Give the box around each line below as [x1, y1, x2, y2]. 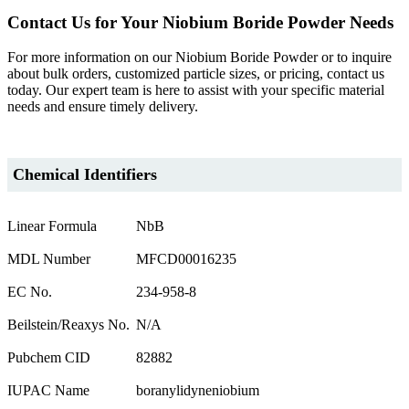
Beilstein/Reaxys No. [7, 317, 130, 333]
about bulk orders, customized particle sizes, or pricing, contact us [7, 66, 384, 82]
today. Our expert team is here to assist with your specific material [7, 82, 384, 99]
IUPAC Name [7, 383, 89, 399]
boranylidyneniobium [136, 383, 259, 399]
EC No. [7, 284, 52, 300]
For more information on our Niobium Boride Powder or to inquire [7, 49, 392, 66]
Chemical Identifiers [13, 165, 157, 184]
